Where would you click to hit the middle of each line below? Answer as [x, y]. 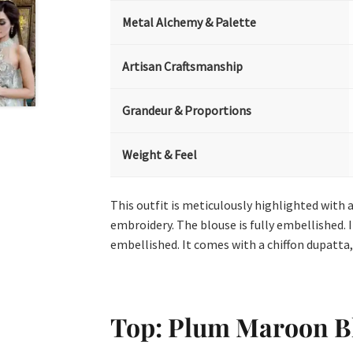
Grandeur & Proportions [187, 111]
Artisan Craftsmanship [183, 67]
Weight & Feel [160, 155]
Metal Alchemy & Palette [190, 22]
